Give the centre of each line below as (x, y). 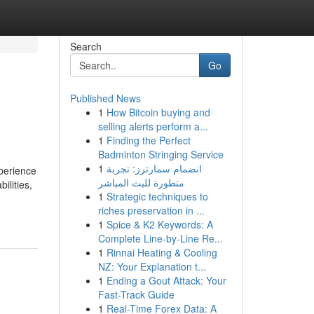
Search (86, 46)
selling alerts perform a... (153, 126)
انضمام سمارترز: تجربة (154, 168)
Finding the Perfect (148, 140)
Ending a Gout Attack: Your (166, 280)
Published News (105, 98)
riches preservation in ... (151, 210)
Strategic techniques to (157, 196)
